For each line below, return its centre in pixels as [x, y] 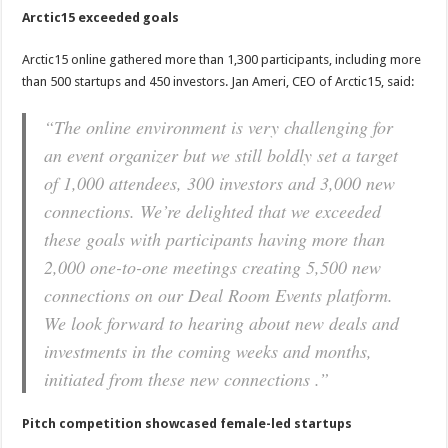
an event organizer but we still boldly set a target [221, 155]
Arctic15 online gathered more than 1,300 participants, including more [222, 60]
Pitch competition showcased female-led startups [187, 424]
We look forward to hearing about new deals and [222, 323]
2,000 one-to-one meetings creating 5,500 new [213, 267]
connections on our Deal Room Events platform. [219, 295]
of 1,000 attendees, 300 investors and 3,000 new [220, 183]
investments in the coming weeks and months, [208, 351]
